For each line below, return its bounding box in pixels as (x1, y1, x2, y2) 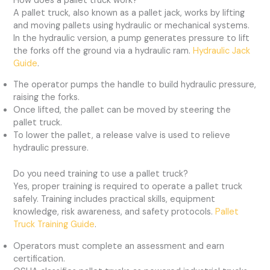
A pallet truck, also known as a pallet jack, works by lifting (13, 7, 245, 19)
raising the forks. (13, 92, 80, 104)
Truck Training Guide (13, 219, 95, 231)
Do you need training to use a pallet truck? (13, 168, 189, 180)
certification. (13, 253, 66, 265)
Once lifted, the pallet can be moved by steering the (13, 104, 231, 116)
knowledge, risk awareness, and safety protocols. (13, 206, 216, 218)
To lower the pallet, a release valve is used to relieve (13, 130, 231, 142)
